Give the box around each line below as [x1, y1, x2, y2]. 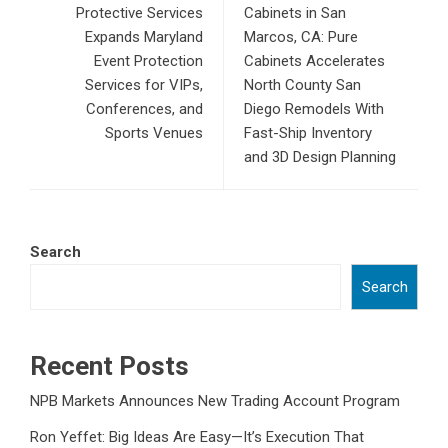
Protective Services [76, 3, 203, 22]
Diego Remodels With [244, 99, 384, 118]
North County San [244, 75, 361, 94]
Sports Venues [105, 123, 203, 142]
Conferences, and [86, 99, 203, 118]
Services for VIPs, [85, 75, 203, 94]
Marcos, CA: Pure [244, 27, 358, 46]
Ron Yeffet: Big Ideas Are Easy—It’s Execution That [30, 427, 364, 446]
